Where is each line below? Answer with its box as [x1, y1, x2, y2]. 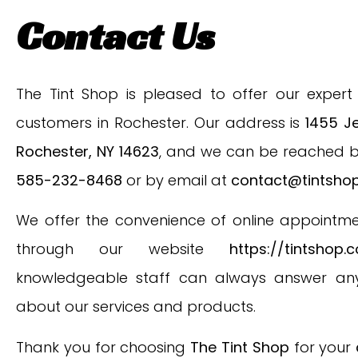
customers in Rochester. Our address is [16, 113, 306, 133]
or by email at [122, 170, 231, 191]
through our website [16, 239, 229, 260]
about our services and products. [16, 296, 256, 317]
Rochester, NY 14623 [16, 141, 159, 162]
